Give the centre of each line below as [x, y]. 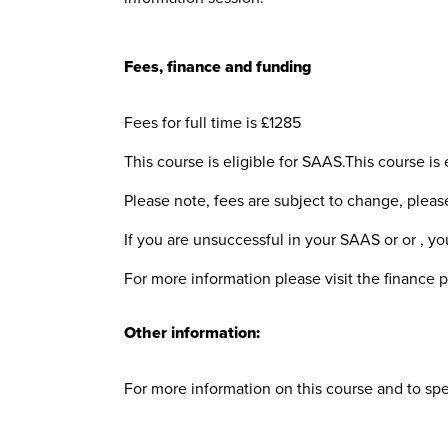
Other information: [192, 332]
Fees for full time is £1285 [212, 122]
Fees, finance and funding [217, 66]
